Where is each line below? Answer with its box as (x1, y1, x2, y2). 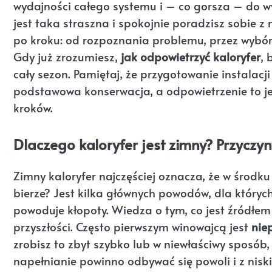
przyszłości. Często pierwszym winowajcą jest (13, 218, 251, 234)
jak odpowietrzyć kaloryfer (121, 49, 260, 64)
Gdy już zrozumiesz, (13, 49, 121, 64)
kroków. (13, 100, 53, 115)
